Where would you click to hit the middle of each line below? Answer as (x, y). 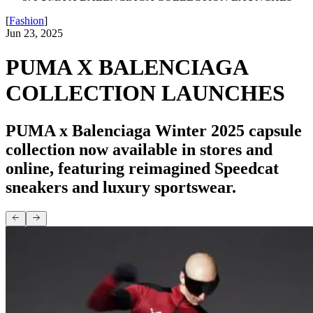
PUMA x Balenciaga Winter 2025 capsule (154, 130)
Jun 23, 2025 (34, 33)
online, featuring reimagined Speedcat (142, 168)
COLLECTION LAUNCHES (145, 93)
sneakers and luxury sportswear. (121, 187)
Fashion (27, 21)
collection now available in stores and (139, 149)
